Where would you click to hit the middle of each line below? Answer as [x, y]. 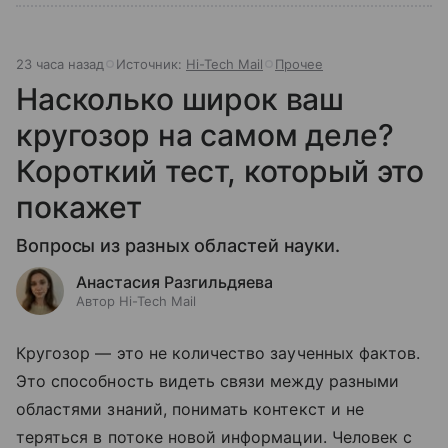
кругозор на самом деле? [205, 134]
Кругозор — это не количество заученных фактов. [218, 352]
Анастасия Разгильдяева [174, 281]
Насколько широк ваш [180, 98]
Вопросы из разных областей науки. [178, 245]
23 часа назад [60, 63]
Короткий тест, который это [220, 170]
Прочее [299, 63]
